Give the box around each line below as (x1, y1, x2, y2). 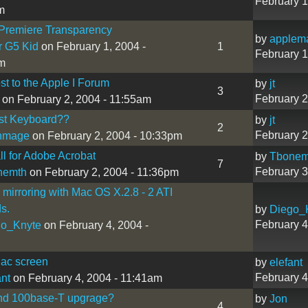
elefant (269, 256, 302, 268)
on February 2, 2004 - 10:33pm (29, 129, 182, 142)
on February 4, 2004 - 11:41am (10, 272, 162, 284)
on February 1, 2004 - (38, 40, 146, 52)
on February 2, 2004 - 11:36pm (26, 166, 179, 178)
